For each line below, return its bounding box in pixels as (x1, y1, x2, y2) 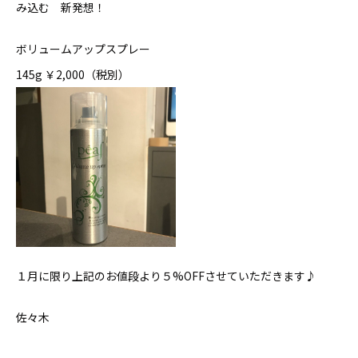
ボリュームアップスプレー (16, 40, 150, 57)
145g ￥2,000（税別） (16, 66, 129, 82)
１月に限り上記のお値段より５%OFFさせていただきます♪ (16, 267, 316, 284)
